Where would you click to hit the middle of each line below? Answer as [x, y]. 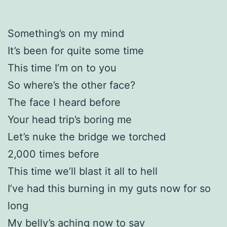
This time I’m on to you [62, 68]
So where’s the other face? [71, 85]
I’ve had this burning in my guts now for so [109, 188]
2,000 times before [53, 154]
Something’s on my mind [66, 33]
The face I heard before [64, 102]
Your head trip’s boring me [70, 119]
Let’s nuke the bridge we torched [87, 137]
